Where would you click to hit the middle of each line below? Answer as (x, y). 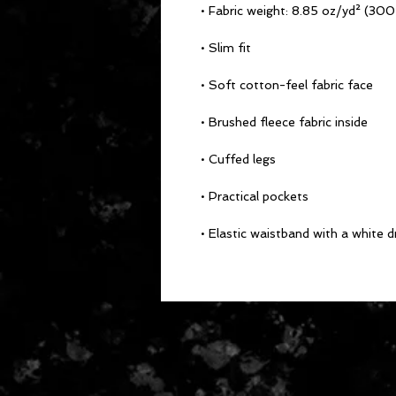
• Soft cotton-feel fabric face (287, 85)
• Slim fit (226, 48)
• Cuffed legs (238, 159)
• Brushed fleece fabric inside (284, 122)
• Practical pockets (255, 196)
